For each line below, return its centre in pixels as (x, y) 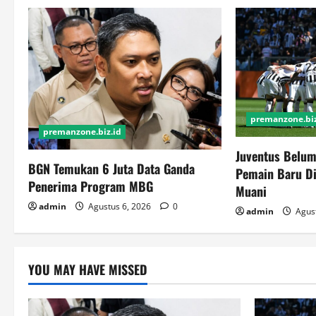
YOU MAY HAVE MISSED (88, 269)
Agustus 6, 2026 (120, 207)
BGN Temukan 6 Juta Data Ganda (111, 169)
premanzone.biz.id (82, 132)
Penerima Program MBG (91, 187)
